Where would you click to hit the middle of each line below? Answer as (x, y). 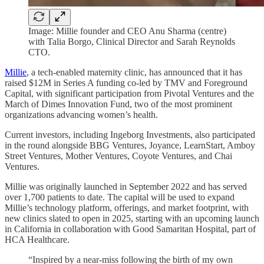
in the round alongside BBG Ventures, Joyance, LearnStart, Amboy (130, 145)
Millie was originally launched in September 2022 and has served (126, 186)
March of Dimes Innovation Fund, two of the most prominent (118, 104)
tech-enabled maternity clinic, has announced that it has (140, 72)
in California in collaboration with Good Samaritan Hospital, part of (130, 229)
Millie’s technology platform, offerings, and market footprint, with (127, 207)
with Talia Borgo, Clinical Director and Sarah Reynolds (132, 41)
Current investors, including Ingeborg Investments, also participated (130, 134)
